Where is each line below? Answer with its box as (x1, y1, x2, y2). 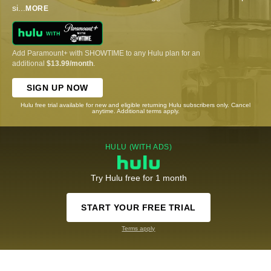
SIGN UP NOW (27, 82, 88, 93)
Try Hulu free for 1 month (90, 172, 187, 183)
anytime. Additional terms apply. (91, 107, 180, 114)
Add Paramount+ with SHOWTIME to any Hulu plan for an (12, 48, 200, 57)
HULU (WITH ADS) (105, 142, 172, 151)
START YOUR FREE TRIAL (81, 202, 196, 212)
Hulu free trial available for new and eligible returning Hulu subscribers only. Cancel (21, 101, 250, 108)
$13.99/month (47, 59, 93, 68)
